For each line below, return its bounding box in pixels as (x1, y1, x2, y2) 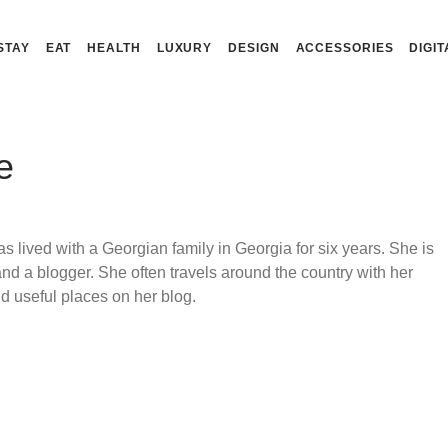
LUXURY (156, 41, 213, 55)
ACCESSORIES (295, 41, 394, 55)
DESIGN (228, 41, 280, 55)
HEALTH (87, 41, 141, 55)
